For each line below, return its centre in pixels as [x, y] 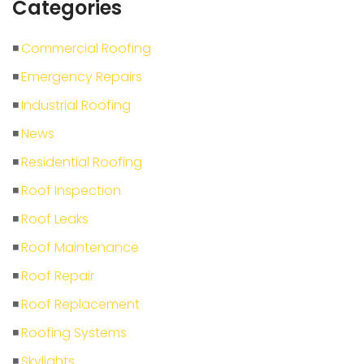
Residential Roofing [82, 162]
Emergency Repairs [82, 77]
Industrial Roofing [76, 106]
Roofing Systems [74, 333]
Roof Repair [58, 276]
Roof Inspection [71, 191]
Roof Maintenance [80, 248]
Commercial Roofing [86, 49]
